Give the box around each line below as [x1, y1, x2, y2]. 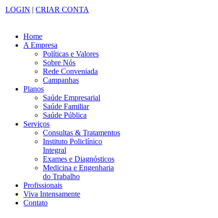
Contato [23, 199, 48, 207]
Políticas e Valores [43, 50, 99, 58]
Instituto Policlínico [43, 137, 102, 145]
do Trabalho [43, 172, 80, 181]
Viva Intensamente [23, 190, 80, 198]
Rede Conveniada [43, 67, 98, 75]
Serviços [23, 120, 50, 128]
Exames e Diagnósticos [43, 155, 114, 163]
